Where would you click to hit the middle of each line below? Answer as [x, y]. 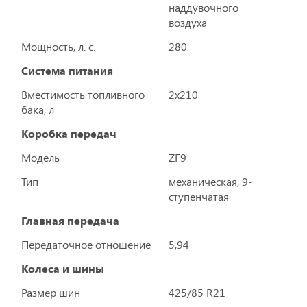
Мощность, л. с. [58, 46]
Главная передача [70, 220]
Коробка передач [69, 133]
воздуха [188, 22]
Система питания [67, 70]
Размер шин [51, 292]
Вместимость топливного [83, 94]
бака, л [38, 109]
